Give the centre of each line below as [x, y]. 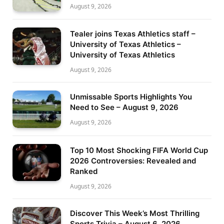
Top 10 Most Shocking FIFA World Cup [139, 150]
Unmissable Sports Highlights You [131, 97]
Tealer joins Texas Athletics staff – [133, 34]
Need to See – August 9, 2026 [124, 107]
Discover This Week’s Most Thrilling [135, 213]
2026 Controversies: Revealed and [133, 160]
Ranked [84, 171]
